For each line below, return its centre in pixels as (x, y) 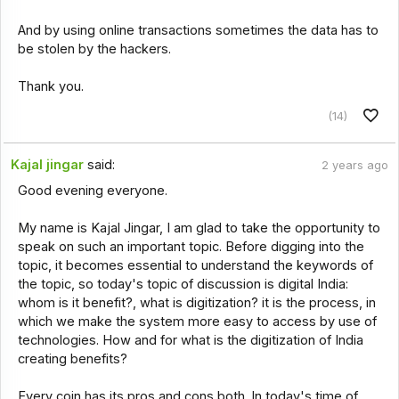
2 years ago (354, 166)
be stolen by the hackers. (94, 49)
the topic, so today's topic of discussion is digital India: (183, 284)
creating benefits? (72, 358)
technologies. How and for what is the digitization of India (190, 340)
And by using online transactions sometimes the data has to (198, 31)
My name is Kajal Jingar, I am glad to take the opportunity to (199, 228)
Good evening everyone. (92, 190)
